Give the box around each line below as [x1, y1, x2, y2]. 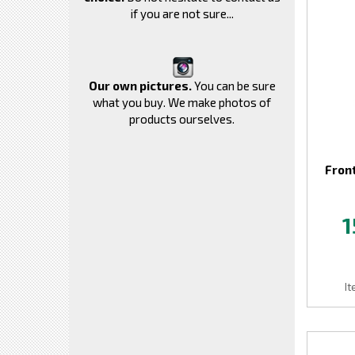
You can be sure [191, 78, 276, 93]
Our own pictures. [88, 78, 192, 93]
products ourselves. [129, 112, 235, 126]
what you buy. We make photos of [93, 95, 271, 109]
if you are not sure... [130, 6, 234, 21]
